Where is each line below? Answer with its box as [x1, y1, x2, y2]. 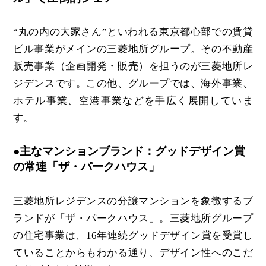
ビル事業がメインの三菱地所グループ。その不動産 [13, 43, 253, 55]
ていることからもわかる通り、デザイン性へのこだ [13, 246, 253, 258]
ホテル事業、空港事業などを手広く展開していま [13, 95, 253, 107]
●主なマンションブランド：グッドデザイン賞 [13, 145, 246, 158]
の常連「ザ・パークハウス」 [13, 160, 160, 173]
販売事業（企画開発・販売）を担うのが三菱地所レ [13, 61, 253, 72]
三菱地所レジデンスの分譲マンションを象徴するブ [13, 195, 253, 207]
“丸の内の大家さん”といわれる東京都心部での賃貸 [13, 26, 253, 38]
